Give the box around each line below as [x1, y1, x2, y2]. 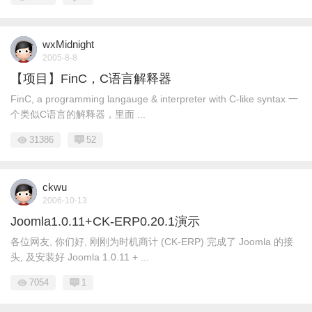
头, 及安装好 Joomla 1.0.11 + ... [10, 251, 149, 263]
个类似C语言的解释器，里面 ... [10, 109, 146, 120]
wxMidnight [42, 38, 94, 50]
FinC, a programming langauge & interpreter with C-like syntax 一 [10, 93, 298, 104]
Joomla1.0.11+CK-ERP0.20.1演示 [10, 214, 200, 228]
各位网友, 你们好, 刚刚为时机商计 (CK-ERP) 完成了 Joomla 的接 [10, 236, 293, 247]
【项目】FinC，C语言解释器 [10, 72, 171, 86]
